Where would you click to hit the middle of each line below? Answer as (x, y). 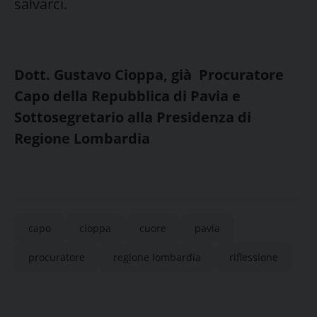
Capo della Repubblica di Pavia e (127, 96)
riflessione (254, 257)
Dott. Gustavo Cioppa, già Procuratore (149, 74)
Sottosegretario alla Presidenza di (133, 117)
